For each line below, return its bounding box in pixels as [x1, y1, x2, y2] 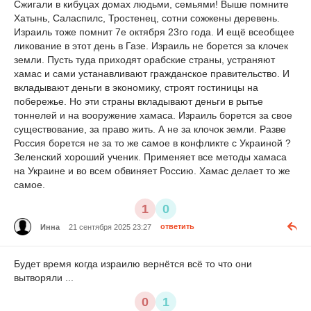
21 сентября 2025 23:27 [69, 222, 151, 231]
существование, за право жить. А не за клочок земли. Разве [14, 124, 286, 135]
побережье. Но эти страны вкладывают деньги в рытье [14, 96, 263, 108]
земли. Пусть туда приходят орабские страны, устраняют [14, 54, 275, 66]
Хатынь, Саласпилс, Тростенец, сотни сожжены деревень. [14, 12, 280, 24]
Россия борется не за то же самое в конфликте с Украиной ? [14, 137, 291, 149]
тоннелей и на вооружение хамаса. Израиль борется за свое [14, 110, 292, 121]
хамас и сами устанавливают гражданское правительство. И [14, 68, 289, 80]
